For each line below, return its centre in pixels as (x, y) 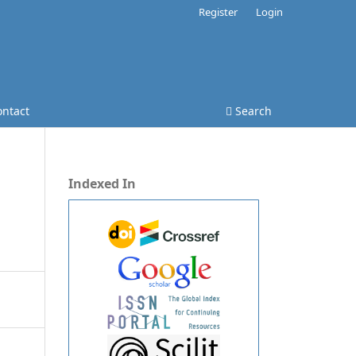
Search (252, 110)
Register (219, 12)
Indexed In (102, 183)
